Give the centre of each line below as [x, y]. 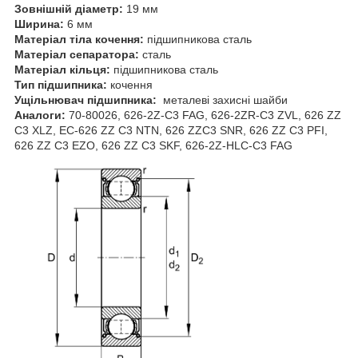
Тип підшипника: [62, 84]
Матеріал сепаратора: [78, 54]
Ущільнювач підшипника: [87, 99]
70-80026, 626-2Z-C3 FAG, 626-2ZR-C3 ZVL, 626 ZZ [203, 115]
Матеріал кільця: [64, 69]
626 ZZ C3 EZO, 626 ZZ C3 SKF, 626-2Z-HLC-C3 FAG [153, 145]
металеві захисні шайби [227, 99]
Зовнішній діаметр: [70, 8]
